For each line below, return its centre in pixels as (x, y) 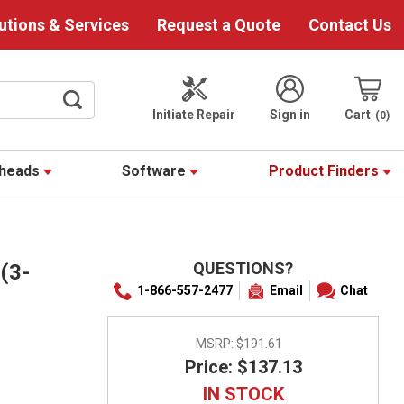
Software (156, 171)
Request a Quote (219, 25)
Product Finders (326, 171)
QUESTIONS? (243, 269)
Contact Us (350, 25)
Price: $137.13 (243, 367)
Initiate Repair (194, 115)
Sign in (290, 115)
